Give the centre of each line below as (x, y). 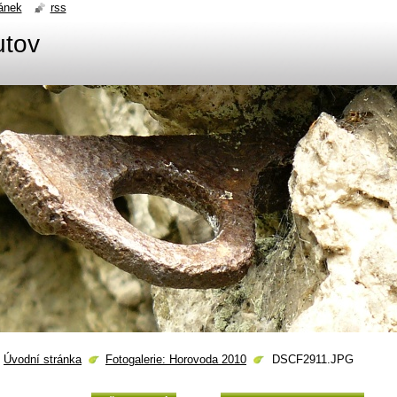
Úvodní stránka (43, 359)
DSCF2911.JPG (313, 359)
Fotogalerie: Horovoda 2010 (176, 359)
